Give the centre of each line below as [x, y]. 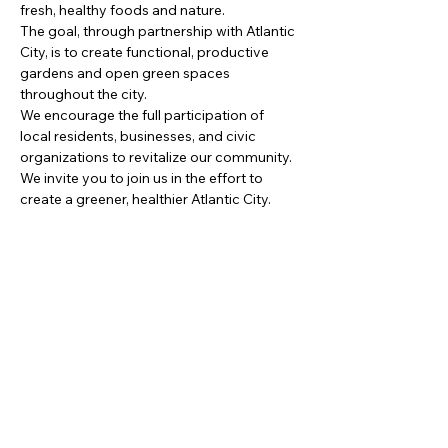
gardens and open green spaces [126, 73]
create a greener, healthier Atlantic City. [145, 199]
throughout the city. [83, 94]
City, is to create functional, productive [146, 52]
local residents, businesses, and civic [139, 136]
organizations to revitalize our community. [157, 157]
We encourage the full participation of [143, 115]
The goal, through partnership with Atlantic [159, 31]
